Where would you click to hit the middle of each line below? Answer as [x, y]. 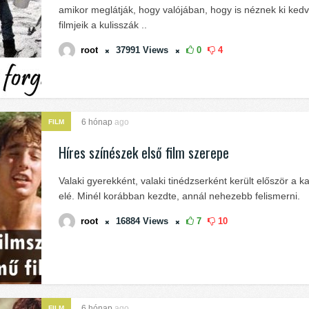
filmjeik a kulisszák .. [103, 25]
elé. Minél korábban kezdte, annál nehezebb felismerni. [179, 196]
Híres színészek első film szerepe [144, 152]
